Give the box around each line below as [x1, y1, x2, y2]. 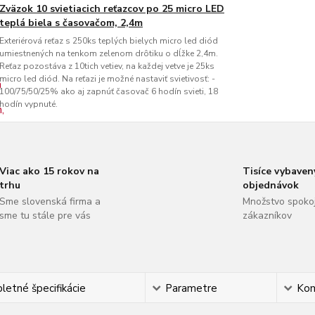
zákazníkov [242, 209, 292, 222]
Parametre [165, 281, 218, 295]
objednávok [242, 179, 299, 192]
